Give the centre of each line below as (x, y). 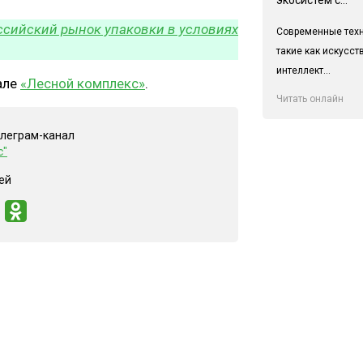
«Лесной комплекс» (83, 84)
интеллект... (303, 70)
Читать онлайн (310, 98)
